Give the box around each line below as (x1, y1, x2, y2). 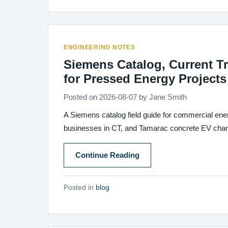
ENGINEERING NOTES (64, 44, 135, 51)
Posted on (64, 93, 99, 101)
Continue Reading (75, 151, 139, 159)
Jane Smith (149, 93, 187, 101)
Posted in (64, 184, 96, 191)
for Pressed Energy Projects (64, 72, 226, 85)
